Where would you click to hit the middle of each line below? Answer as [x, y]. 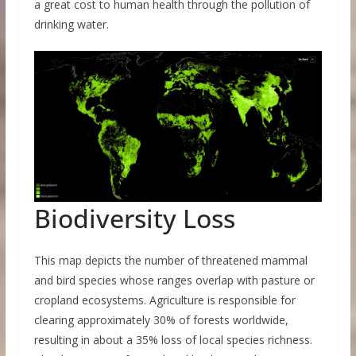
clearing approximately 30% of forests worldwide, [161, 319]
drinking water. [71, 25]
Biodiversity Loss [134, 218]
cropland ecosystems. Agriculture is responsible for [164, 300]
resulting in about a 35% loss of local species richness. [173, 339]
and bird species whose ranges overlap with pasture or [174, 280]
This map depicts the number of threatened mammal [170, 260]
